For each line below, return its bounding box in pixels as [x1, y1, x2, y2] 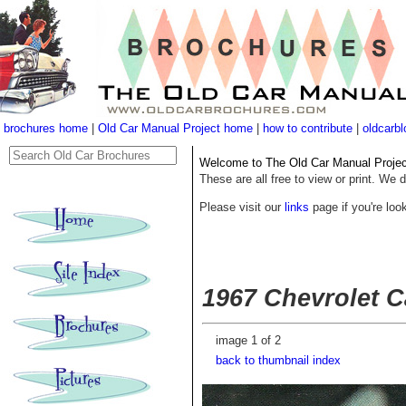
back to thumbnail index [216, 353, 341, 368]
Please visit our [199, 200, 285, 215]
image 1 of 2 [216, 333, 281, 348]
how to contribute [263, 121, 353, 135]
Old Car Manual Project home [98, 121, 256, 135]
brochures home [4, 121, 88, 135]
